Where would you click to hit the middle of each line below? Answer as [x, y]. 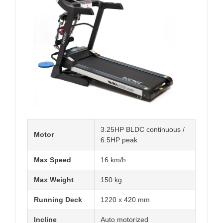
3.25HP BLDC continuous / [143, 130]
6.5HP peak [119, 140]
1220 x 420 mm [125, 200]
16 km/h [113, 160]
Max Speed [53, 160]
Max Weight [54, 180]
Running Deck [58, 200]
